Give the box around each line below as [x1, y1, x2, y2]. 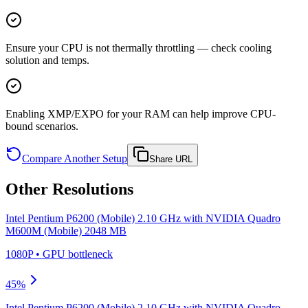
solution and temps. [5, 54, 89, 67]
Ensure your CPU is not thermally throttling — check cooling [5, 42, 272, 54]
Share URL [149, 154, 192, 165]
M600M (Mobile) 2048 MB [5, 224, 126, 236]
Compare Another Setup [22, 153, 127, 165]
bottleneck [65, 247, 113, 260]
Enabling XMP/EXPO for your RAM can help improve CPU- [5, 108, 276, 120]
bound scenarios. [5, 120, 78, 133]
